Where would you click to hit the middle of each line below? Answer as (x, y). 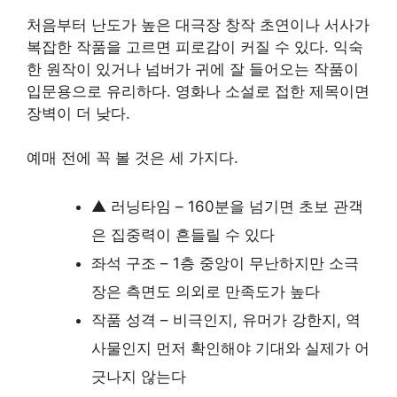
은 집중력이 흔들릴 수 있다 (183, 234)
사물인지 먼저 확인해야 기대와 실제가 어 (230, 348)
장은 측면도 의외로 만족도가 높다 (206, 291)
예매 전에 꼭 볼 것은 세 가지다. (132, 158)
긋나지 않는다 (139, 376)
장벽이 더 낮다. (78, 113)
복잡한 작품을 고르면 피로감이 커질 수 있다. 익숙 (195, 47)
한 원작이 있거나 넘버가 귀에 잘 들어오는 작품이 (193, 69)
